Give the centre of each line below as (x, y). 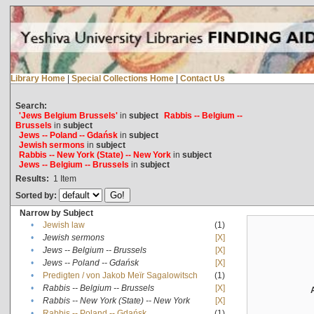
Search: (31, 105)
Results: (32, 178)
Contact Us (202, 78)
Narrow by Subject (56, 213)
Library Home (37, 78)
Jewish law (63, 225)
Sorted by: (37, 195)
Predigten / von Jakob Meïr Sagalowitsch (120, 275)
